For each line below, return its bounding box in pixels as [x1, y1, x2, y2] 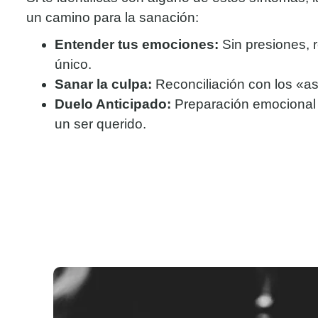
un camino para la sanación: [26, 10, 199, 26]
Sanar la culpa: [55, 77, 152, 92]
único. [55, 57, 92, 72]
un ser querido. [55, 116, 146, 132]
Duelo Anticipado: [55, 97, 171, 112]
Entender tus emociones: [55, 37, 219, 53]
